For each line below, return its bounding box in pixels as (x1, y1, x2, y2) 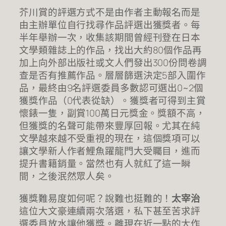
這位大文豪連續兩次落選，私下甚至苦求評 (19, 204, 201, 217)
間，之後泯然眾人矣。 (19, 169, 115, 183)
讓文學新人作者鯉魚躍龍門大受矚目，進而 (19, 144, 201, 158)
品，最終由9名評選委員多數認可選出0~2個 (19, 81, 203, 95)
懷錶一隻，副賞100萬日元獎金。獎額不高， (19, 106, 205, 120)
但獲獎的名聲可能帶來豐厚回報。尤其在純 (19, 119, 201, 133)
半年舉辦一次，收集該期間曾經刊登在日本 (19, 31, 201, 44)
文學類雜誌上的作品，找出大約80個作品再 (19, 43, 202, 57)
